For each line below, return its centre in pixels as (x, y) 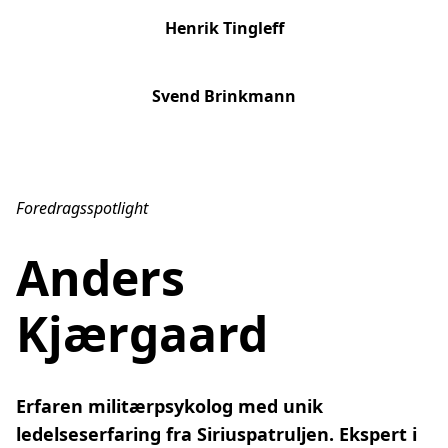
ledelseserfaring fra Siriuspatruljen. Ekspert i (216, 433)
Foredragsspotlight (82, 207)
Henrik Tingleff (224, 27)
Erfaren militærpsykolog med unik (169, 405)
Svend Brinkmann (224, 95)
